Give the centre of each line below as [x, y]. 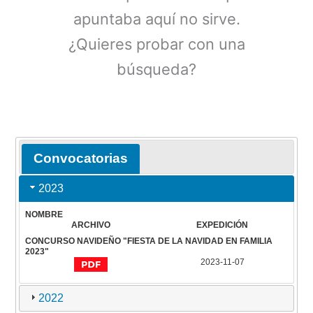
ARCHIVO [90, 225]
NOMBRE [44, 215]
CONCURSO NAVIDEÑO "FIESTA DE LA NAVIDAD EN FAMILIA [148, 241]
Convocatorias [80, 158]
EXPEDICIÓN [223, 225]
